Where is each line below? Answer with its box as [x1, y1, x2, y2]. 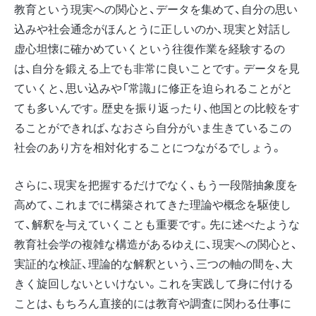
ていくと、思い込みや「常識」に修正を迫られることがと [14, 79, 293, 96]
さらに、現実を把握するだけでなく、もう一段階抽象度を [14, 176, 298, 193]
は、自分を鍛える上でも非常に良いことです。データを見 [14, 59, 300, 76]
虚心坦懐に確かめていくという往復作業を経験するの [14, 39, 285, 56]
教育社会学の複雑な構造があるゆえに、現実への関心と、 [14, 235, 298, 252]
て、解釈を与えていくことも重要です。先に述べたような [14, 215, 300, 232]
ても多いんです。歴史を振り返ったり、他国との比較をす [14, 99, 300, 116]
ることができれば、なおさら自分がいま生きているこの [14, 119, 291, 135]
